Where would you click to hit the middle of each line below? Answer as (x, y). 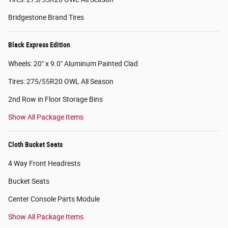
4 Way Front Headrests (44, 163)
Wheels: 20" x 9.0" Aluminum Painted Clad (73, 63)
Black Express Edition (39, 45)
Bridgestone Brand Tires (46, 17)
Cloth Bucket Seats (35, 144)
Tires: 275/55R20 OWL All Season (61, 81)
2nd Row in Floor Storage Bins (55, 99)
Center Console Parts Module (54, 199)
